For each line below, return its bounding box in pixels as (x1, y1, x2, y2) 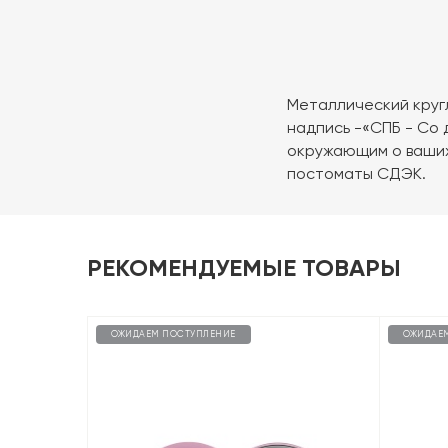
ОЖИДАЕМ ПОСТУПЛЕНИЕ (111, 328, 236, 339)
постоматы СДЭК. (287, 163, 426, 183)
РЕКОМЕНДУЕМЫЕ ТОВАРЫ (87, 252, 401, 282)
